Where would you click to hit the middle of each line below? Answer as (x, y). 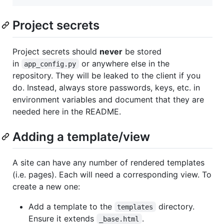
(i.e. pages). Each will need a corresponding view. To (112, 174)
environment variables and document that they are (108, 99)
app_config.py (50, 64)
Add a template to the (71, 206)
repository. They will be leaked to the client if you (106, 75)
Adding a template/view (81, 136)
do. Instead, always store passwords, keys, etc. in (106, 87)
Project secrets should (56, 51)
